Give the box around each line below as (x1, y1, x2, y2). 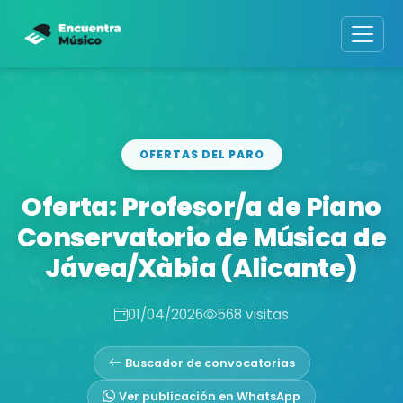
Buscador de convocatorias (124, 354, 295, 371)
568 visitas (217, 304, 289, 324)
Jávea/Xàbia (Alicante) (45, 249, 358, 286)
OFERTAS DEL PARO (139, 146, 264, 162)
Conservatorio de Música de (16, 219, 387, 255)
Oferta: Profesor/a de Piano (22, 188, 381, 225)
